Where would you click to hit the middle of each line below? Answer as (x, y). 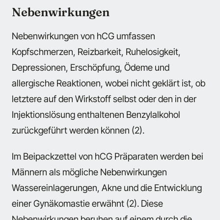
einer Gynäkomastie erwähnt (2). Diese (87, 203)
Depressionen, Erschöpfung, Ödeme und (91, 68)
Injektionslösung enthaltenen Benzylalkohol (96, 115)
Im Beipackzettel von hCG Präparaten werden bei (108, 156)
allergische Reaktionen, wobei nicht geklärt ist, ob (109, 83)
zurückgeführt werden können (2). (78, 130)
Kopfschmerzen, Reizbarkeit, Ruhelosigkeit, (96, 52)
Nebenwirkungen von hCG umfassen (83, 36)
